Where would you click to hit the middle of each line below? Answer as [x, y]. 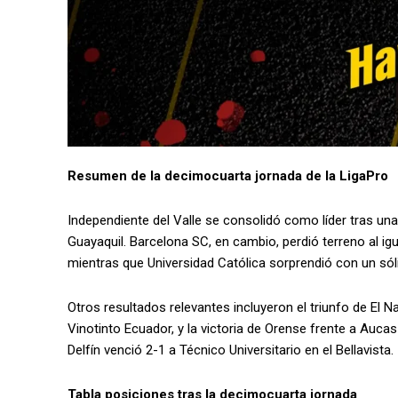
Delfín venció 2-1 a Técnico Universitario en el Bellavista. [231, 350]
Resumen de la [114, 175]
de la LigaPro [347, 175]
